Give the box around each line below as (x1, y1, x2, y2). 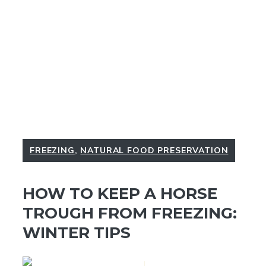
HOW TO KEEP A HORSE (23, 184, 217, 204)
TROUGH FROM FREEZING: (23, 204, 237, 223)
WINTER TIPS (23, 223, 131, 243)
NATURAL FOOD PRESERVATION (80, 145, 229, 156)
